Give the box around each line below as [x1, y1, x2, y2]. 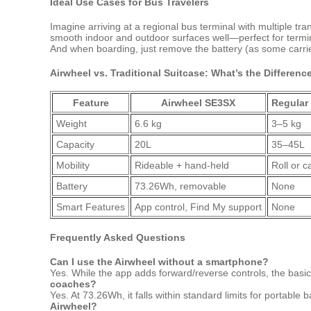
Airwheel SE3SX [161, 97, 235, 109]
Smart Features [56, 201, 125, 213]
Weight [56, 118, 87, 130]
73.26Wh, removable [135, 180, 226, 192]
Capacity [56, 139, 94, 151]
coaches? [50, 278, 96, 289]
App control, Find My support [135, 201, 262, 213]
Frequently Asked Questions [50, 231, 185, 243]
